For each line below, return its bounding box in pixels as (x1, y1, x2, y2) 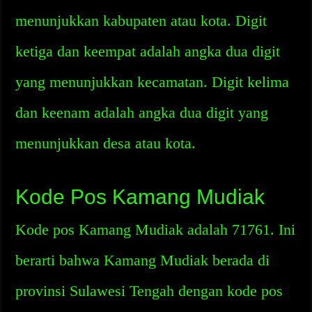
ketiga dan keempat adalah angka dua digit (15, 42, 281, 60)
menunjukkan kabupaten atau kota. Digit (15, 12, 267, 29)
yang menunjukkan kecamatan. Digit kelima (15, 73, 290, 91)
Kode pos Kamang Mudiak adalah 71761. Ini (15, 221, 296, 238)
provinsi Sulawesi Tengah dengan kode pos (15, 282, 283, 299)
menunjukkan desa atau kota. (15, 134, 196, 152)
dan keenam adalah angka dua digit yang (15, 104, 269, 121)
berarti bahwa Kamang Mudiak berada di (15, 251, 270, 269)
